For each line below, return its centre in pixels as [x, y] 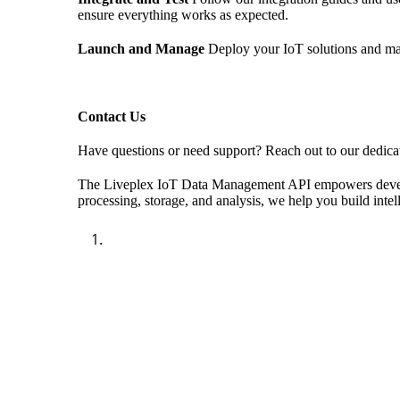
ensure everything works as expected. [183, 15]
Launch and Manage [143, 49]
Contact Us [112, 117]
